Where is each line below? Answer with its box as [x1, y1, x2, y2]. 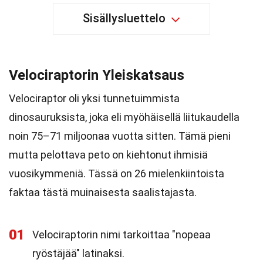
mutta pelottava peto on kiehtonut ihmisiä [9, 149, 208, 161]
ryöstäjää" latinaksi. [32, 247, 124, 259]
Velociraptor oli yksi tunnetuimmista [9, 92, 180, 104]
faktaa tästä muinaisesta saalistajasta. [9, 186, 197, 198]
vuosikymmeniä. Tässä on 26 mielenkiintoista [9, 167, 224, 180]
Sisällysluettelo [83, 11, 166, 25]
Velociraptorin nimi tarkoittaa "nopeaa [32, 228, 211, 241]
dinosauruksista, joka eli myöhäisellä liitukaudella [9, 111, 240, 123]
